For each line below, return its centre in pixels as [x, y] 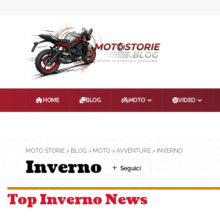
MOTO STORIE [45, 151]
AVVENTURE [134, 151]
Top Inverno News [78, 200]
